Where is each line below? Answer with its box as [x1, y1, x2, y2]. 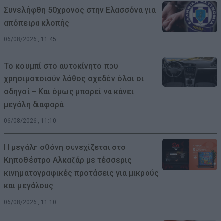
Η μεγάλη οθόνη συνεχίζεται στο [4, 142, 126, 152]
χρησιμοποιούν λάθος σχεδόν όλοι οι [4, 74, 144, 83]
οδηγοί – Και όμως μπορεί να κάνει [4, 86, 134, 96]
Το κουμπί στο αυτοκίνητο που [4, 61, 118, 71]
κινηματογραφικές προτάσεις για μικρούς [4, 168, 159, 178]
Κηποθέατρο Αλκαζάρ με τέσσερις [4, 155, 132, 165]
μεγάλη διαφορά [4, 99, 64, 109]
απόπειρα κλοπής [4, 18, 70, 28]
